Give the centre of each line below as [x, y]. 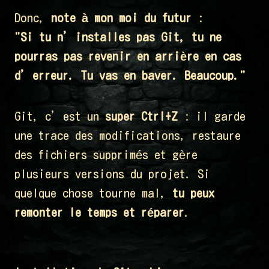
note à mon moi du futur [121, 18]
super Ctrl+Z [141, 116]
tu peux [193, 193]
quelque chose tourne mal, [93, 193]
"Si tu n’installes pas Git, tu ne [118, 37]
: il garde [212, 116]
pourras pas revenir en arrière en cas [128, 56]
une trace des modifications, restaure [128, 135]
